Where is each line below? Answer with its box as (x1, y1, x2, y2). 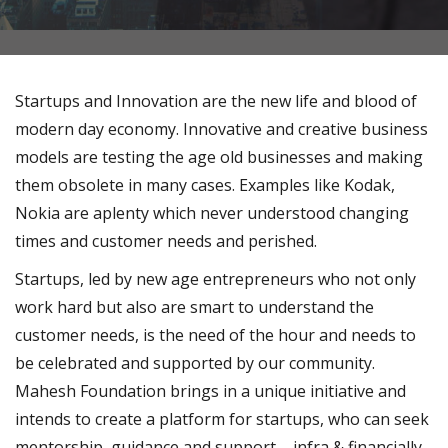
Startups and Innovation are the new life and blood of (15, 90, 417, 112)
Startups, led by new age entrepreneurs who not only (15, 268, 416, 290)
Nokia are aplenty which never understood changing (15, 202, 409, 224)
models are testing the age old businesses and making (15, 146, 423, 168)
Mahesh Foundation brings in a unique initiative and (15, 380, 406, 402)
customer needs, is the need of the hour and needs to (15, 324, 416, 346)
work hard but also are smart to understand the (15, 296, 374, 318)
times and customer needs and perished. (15, 230, 317, 252)
